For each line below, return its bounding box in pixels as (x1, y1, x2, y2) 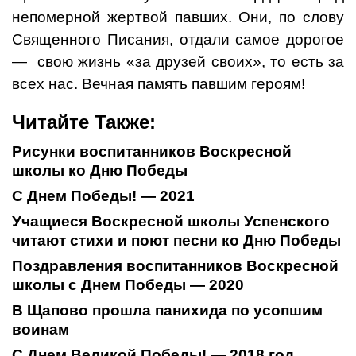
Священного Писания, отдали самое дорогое (12, 31, 344, 48)
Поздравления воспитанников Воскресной (12, 257, 339, 275)
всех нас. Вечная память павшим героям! (12, 75, 305, 93)
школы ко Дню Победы (12, 162, 188, 180)
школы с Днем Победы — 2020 (12, 277, 244, 294)
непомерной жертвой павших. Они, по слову (12, 9, 344, 26)
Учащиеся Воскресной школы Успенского (12, 213, 330, 230)
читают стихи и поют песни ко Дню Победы (12, 232, 341, 250)
